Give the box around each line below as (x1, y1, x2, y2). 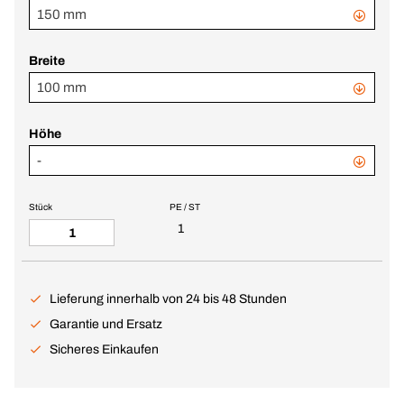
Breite (29, 54, 65, 68)
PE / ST (169, 202, 200, 212)
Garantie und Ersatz (50, 317, 162, 331)
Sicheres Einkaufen (50, 343, 159, 356)
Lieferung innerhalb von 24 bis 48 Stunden (50, 292, 287, 306)
